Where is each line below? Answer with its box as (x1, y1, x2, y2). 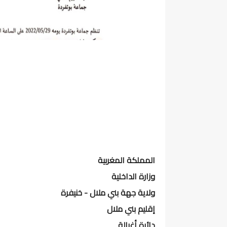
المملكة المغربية (98, 153, 155, 168)
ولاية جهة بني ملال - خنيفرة (61, 185, 155, 200)
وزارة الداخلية (111, 169, 155, 184)
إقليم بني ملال (107, 201, 155, 216)
